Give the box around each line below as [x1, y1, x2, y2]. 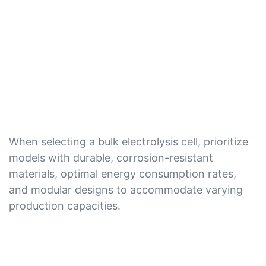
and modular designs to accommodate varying [9, 183, 243, 196]
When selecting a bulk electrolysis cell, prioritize [9, 135, 248, 148]
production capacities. [9, 199, 121, 212]
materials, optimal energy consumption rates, [9, 167, 236, 180]
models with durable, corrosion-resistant [9, 151, 213, 164]
